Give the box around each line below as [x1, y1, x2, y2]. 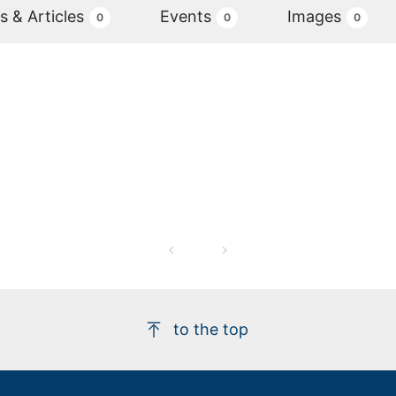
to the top [173, 320, 249, 339]
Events [159, 6, 211, 26]
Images [286, 6, 341, 26]
